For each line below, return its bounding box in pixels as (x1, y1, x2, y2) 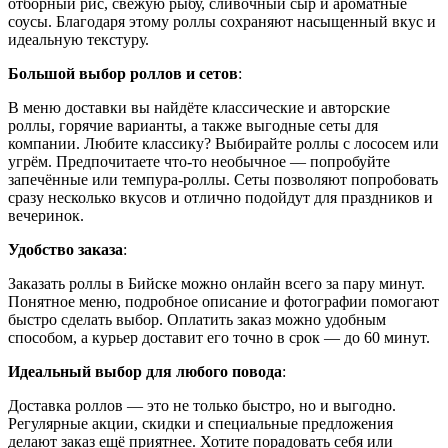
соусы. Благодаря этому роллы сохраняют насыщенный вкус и (8, 12, 436, 30)
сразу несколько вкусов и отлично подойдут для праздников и (8, 188, 433, 206)
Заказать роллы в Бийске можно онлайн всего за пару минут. (8, 274, 425, 292)
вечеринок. (8, 206, 84, 224)
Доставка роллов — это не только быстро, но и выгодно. (8, 396, 396, 414)
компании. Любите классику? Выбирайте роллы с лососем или (8, 134, 439, 152)
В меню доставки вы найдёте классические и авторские (8, 98, 390, 116)
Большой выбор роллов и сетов (8, 64, 238, 82)
